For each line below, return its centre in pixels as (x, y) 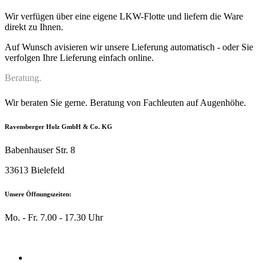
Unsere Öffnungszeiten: (38, 194)
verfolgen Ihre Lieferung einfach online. (79, 58)
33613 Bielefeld (35, 170)
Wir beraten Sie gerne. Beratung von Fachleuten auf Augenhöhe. (125, 103)
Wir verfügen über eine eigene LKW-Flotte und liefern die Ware (124, 17)
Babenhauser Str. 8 (40, 150)
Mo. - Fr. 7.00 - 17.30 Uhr (54, 218)
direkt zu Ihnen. (34, 27)
